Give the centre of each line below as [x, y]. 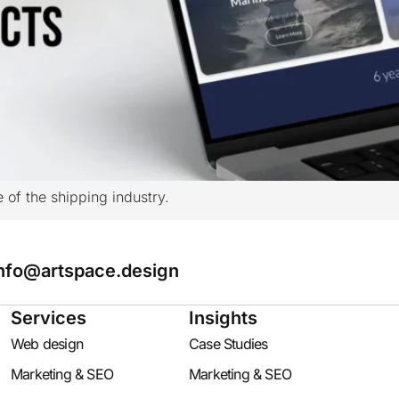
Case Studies [228, 344]
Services [49, 318]
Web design [47, 344]
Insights [223, 318]
